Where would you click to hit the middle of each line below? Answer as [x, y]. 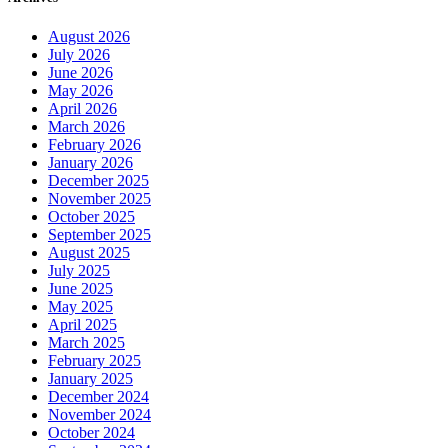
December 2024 [98, 397]
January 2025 [90, 379]
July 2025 [79, 271]
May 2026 [80, 91]
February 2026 [94, 145]
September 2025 [99, 235]
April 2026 [82, 109]
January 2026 [90, 163]
